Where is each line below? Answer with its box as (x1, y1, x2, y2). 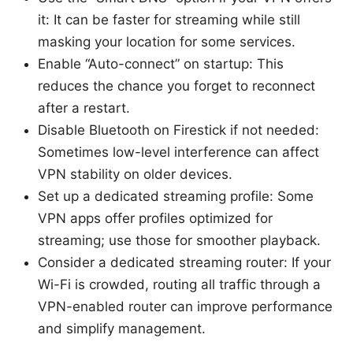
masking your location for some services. (38, 33, 295, 50)
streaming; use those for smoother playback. (38, 232, 321, 248)
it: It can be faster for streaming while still (38, 11, 300, 28)
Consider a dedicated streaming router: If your (38, 254, 331, 270)
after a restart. (38, 99, 130, 116)
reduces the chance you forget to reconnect (38, 77, 315, 94)
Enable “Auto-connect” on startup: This (38, 55, 284, 72)
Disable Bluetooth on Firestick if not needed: (38, 121, 319, 138)
